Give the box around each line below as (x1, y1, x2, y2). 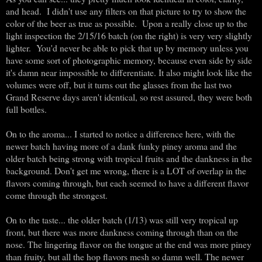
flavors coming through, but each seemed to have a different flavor (6, 176, 249, 189)
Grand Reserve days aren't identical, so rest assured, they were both (6, 90, 252, 103)
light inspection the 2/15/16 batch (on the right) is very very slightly (6, 29, 252, 42)
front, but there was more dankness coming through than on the (6, 225, 238, 238)
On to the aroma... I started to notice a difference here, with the (6, 127, 235, 140)
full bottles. (6, 102, 50, 115)
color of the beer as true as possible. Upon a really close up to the (6, 16, 247, 29)
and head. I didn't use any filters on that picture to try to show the (6, 4, 246, 17)
